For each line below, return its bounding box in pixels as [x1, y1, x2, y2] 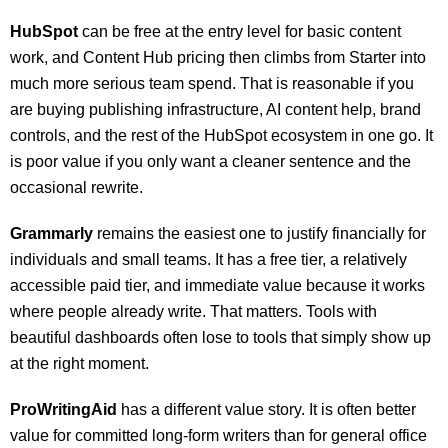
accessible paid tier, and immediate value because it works [10, 277, 425, 294]
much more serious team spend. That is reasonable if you [10, 75, 414, 92]
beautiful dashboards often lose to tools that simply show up [10, 329, 431, 346]
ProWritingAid [10, 401, 117, 418]
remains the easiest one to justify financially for [93, 225, 426, 242]
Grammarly [10, 225, 93, 242]
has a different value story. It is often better [117, 401, 416, 418]
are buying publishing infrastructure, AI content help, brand [10, 101, 421, 118]
